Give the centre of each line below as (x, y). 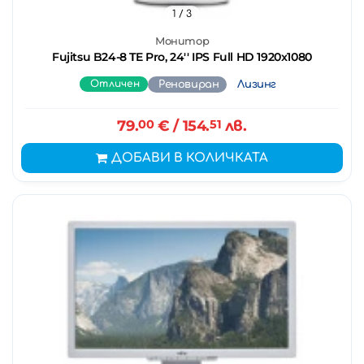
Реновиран (189, 84)
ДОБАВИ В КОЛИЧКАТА (190, 158)
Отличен (115, 83)
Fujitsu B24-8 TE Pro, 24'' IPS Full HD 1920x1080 (182, 56)
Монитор (182, 41)
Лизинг (257, 84)
